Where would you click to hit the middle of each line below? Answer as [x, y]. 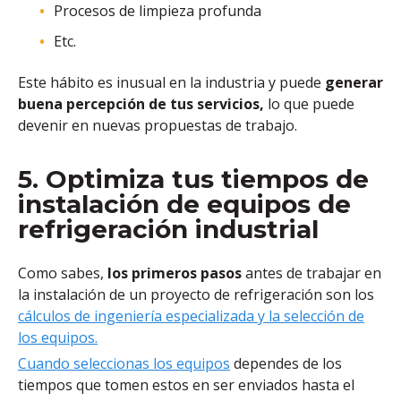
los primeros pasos [173, 273]
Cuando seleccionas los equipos [124, 363]
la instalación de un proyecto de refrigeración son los [196, 294]
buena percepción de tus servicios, [143, 104]
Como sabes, [61, 273]
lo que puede [311, 104]
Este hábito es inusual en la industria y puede [170, 83]
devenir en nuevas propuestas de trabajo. [158, 126]
